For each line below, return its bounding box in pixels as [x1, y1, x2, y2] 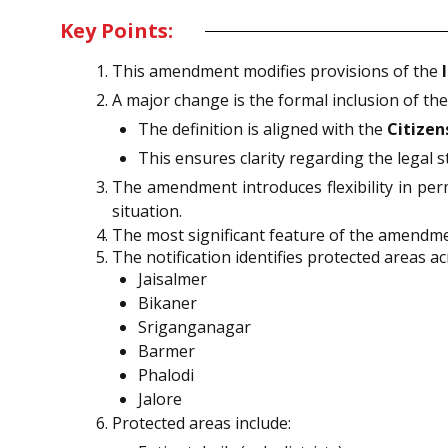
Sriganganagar [138, 316, 251, 339]
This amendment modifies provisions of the [112, 60, 442, 83]
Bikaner [138, 292, 197, 315]
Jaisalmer [138, 268, 207, 291]
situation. [112, 200, 182, 223]
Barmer [138, 340, 195, 363]
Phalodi [138, 364, 194, 387]
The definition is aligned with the [138, 118, 387, 141]
